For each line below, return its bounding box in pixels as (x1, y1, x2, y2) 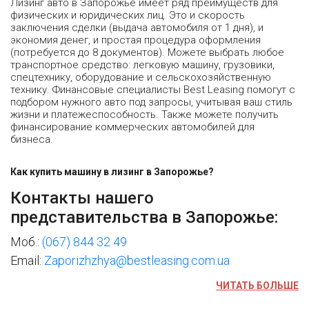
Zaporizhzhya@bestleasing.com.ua (44, 252, 230, 268)
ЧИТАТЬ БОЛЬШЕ (216, 279, 299, 291)
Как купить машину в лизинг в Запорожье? (10, 166, 214, 177)
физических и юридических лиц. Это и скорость (10, 8, 245, 21)
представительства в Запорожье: (10, 207, 278, 227)
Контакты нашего (10, 188, 154, 208)
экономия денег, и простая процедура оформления (10, 33, 261, 46)
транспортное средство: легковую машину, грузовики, (10, 58, 275, 71)
